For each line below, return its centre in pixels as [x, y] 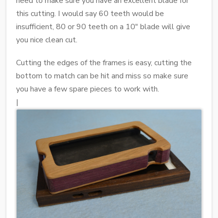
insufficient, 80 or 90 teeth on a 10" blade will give [103, 27]
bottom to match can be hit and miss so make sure [102, 76]
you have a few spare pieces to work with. [88, 89]
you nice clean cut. [47, 40]
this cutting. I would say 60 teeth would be [90, 13]
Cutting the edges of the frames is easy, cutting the [104, 63]
